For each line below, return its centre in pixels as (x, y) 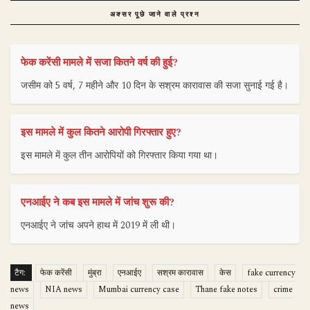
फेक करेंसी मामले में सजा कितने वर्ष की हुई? (99, 62)
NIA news (64, 289)
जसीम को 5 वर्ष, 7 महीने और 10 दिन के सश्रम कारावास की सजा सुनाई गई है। (155, 85)
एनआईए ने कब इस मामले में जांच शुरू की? (98, 202)
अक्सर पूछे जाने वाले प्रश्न (155, 13)
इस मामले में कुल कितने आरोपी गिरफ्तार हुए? (101, 132)
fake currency (271, 273)
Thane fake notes (226, 289)
